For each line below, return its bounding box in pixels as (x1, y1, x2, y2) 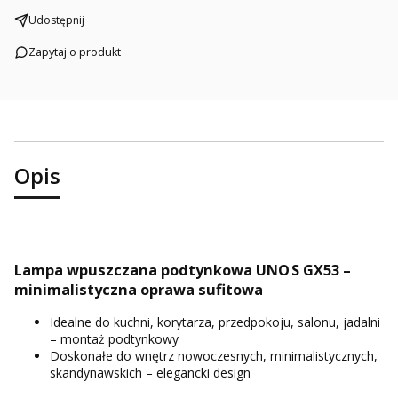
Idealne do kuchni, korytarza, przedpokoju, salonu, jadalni (50, 314, 380, 331)
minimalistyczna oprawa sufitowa (14, 279, 263, 299)
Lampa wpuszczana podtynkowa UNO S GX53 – (14, 259, 351, 280)
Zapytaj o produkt (28, 44, 121, 60)
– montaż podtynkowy (50, 330, 179, 348)
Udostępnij (28, 12, 84, 28)
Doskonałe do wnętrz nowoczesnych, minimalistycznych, (50, 347, 378, 365)
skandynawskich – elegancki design (50, 364, 251, 382)
